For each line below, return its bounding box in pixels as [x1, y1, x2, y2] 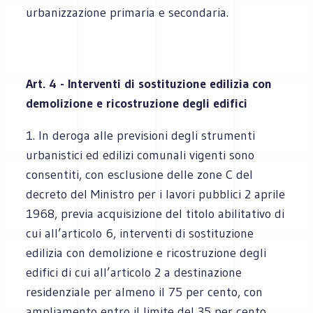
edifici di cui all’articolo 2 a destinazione [26, 264, 242, 280]
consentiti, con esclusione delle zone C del [26, 166, 254, 182]
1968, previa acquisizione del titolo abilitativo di [26, 205, 285, 221]
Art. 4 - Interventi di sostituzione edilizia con [26, 75, 272, 92]
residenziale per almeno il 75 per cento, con [26, 284, 263, 300]
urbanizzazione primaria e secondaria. [26, 4, 229, 20]
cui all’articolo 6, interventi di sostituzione [26, 225, 254, 241]
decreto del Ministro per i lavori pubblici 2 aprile [26, 186, 286, 202]
